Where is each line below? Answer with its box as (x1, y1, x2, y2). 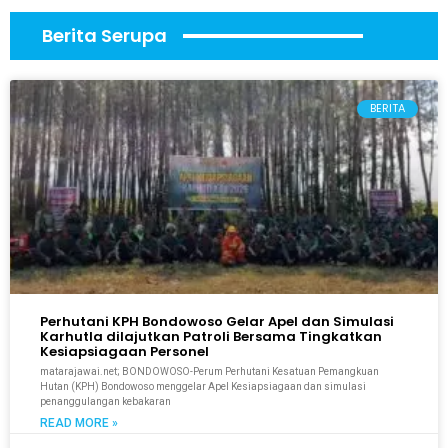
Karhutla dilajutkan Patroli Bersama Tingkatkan (40, 326, 382, 346)
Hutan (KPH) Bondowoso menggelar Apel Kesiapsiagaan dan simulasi (40, 380, 366, 392)
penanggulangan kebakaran (40, 395, 171, 407)
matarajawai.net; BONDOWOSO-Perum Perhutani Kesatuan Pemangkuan (40, 365, 379, 377)
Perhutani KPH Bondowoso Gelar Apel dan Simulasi (40, 311, 394, 331)
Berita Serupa (42, 22, 167, 48)
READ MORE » (40, 415, 118, 430)
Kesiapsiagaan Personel (40, 341, 209, 361)
